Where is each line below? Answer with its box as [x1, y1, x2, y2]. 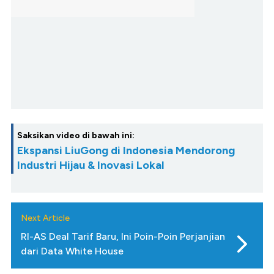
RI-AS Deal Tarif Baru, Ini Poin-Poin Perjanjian [21, 231, 225, 243]
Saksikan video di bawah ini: [17, 130, 135, 141]
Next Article [21, 213, 70, 224]
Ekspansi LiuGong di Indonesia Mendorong [17, 144, 235, 158]
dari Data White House [21, 245, 124, 257]
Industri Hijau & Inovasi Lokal [17, 158, 164, 172]
